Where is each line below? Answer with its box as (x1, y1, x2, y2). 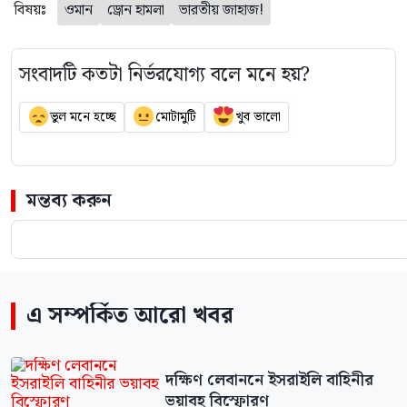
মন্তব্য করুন (26, 186, 112, 216)
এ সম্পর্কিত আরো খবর (26, 297, 233, 335)
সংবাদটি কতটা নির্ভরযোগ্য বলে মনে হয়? (19, 58, 310, 91)
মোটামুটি (154, 107, 196, 128)
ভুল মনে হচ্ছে (49, 107, 116, 128)
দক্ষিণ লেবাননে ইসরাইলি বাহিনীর (164, 368, 373, 394)
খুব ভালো (234, 107, 281, 128)
